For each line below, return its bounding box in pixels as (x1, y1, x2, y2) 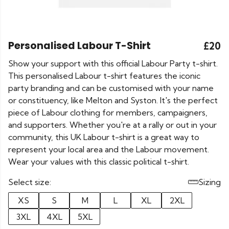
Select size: (8, 177, 51, 187)
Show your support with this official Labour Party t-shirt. (8, 58, 218, 68)
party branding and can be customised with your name (8, 83, 214, 93)
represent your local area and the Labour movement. (8, 144, 209, 154)
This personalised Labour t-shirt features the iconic (8, 71, 200, 81)
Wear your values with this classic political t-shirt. (8, 156, 189, 167)
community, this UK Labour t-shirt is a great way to (8, 132, 199, 142)
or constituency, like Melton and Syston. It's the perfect (8, 95, 218, 105)
